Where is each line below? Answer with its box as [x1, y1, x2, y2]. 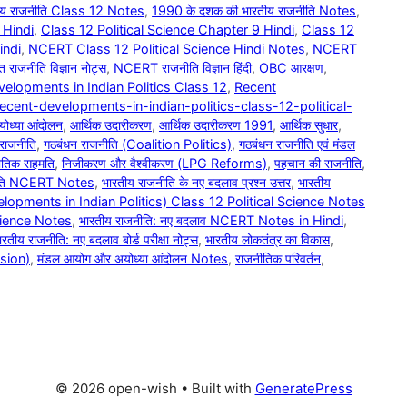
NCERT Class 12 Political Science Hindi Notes [28, 40, 305, 56]
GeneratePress [254, 379, 352, 397]
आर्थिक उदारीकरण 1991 [159, 116, 273, 133]
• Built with [176, 379, 255, 397]
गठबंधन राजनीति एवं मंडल [239, 135, 355, 152]
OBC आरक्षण [259, 59, 323, 75]
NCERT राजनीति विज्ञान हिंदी [114, 59, 252, 75]
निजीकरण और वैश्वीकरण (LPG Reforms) [62, 154, 267, 171]
